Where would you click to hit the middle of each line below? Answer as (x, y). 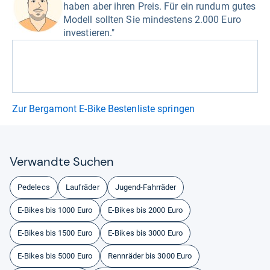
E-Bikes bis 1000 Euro (55, 210)
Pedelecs (34, 187)
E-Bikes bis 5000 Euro (55, 256)
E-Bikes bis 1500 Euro (55, 233)
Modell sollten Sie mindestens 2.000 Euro (152, 20)
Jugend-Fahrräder (146, 187)
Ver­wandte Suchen (62, 162)
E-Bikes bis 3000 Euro (146, 233)
